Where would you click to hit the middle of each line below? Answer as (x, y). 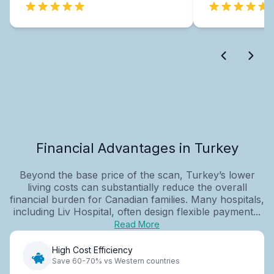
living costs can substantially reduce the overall (137, 187)
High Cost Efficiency (92, 250)
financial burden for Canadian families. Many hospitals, (137, 199)
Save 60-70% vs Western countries (116, 261)
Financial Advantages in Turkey (137, 148)
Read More (137, 224)
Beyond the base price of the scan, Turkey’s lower (137, 175)
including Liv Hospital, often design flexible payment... (137, 211)
